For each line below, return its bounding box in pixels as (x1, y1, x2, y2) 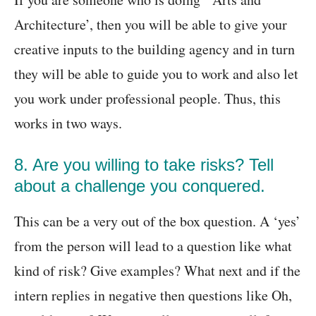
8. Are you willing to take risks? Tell (14, 155, 274, 175)
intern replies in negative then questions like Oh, (14, 286, 292, 305)
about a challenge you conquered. (14, 176, 265, 196)
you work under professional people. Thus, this (14, 89, 281, 109)
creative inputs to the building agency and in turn (14, 39, 295, 59)
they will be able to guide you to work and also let (14, 64, 298, 84)
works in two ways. (14, 114, 122, 133)
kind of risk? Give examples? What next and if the (14, 261, 300, 281)
